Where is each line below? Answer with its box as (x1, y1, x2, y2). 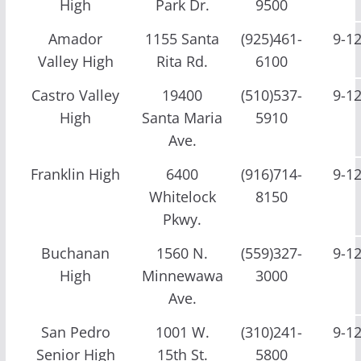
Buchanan (41, 243, 110, 263)
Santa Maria (142, 107, 223, 127)
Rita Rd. (156, 51, 209, 71)
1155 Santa (145, 28, 220, 48)
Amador (48, 28, 103, 48)
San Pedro (40, 322, 110, 342)
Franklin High (31, 164, 121, 184)
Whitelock (148, 186, 216, 206)
